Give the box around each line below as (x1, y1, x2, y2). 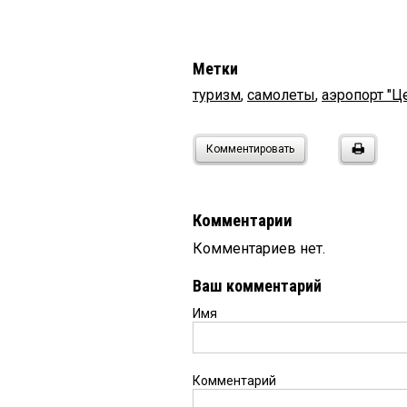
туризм (193, 86, 241, 104)
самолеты (247, 86, 315, 104)
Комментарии (193, 211, 293, 232)
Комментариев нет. (193, 240, 325, 258)
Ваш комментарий (193, 276, 322, 296)
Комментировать (206, 143, 294, 156)
